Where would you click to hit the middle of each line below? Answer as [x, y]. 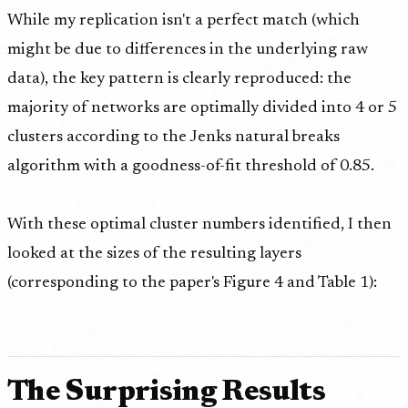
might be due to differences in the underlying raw [188, 50]
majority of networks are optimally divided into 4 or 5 [202, 108]
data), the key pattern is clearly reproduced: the [179, 79]
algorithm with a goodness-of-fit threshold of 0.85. [191, 166]
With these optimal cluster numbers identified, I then [199, 224]
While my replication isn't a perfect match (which [184, 20]
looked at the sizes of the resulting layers [154, 254]
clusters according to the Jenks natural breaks [173, 137]
